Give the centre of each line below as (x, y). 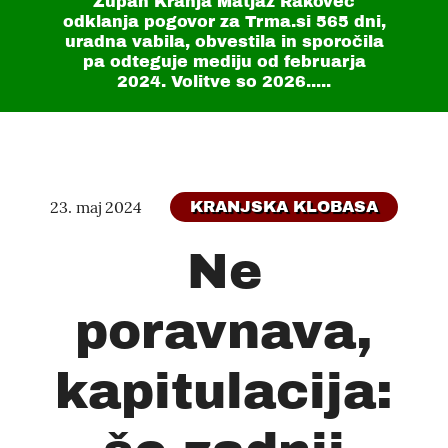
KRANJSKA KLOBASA (284, 206)
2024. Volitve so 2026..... (224, 81)
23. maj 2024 (96, 207)
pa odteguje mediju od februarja (224, 61)
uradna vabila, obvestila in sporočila (224, 41)
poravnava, (224, 331)
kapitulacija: (224, 391)
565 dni (348, 21)
